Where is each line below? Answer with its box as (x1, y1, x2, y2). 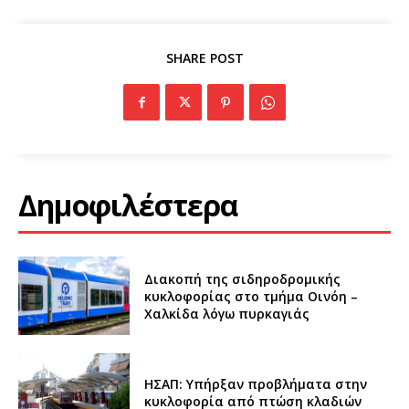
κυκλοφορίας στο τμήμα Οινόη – (144, 287, 359, 305)
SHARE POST (165, 49, 244, 68)
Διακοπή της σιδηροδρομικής (144, 269, 341, 288)
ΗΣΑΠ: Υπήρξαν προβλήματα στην (144, 374, 368, 393)
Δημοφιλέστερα (18, 185, 237, 225)
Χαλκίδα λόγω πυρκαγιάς (144, 304, 310, 322)
